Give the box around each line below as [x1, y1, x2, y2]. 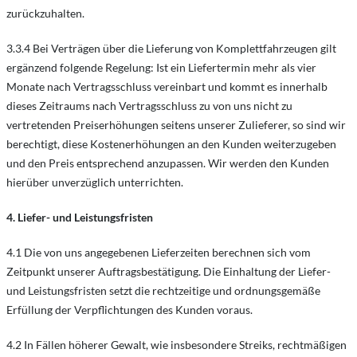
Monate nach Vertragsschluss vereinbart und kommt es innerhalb [6, 80, 328, 93]
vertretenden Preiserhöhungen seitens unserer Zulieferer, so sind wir [6, 118, 346, 131]
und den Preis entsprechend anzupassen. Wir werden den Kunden [6, 156, 329, 170]
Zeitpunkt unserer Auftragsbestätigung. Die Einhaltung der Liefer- [6, 265, 331, 278]
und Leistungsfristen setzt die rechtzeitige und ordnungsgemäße [6, 284, 320, 297]
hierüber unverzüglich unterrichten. [6, 175, 183, 189]
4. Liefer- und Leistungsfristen [6, 210, 153, 224]
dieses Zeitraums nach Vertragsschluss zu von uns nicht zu [6, 99, 292, 112]
